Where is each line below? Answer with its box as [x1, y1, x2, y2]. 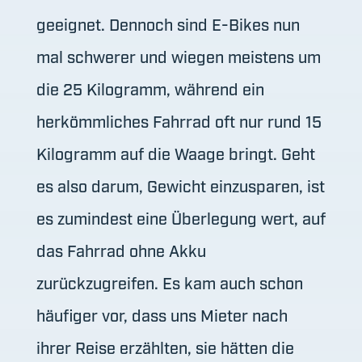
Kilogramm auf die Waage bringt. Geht [36, 142, 315, 162]
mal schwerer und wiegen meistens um [36, 45, 321, 65]
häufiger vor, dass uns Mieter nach [36, 304, 288, 324]
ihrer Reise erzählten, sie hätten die [36, 336, 294, 356]
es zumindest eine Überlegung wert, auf [36, 207, 326, 227]
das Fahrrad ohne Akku [36, 239, 206, 259]
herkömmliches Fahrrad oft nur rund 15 [36, 110, 322, 130]
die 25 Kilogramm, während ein [36, 78, 264, 98]
